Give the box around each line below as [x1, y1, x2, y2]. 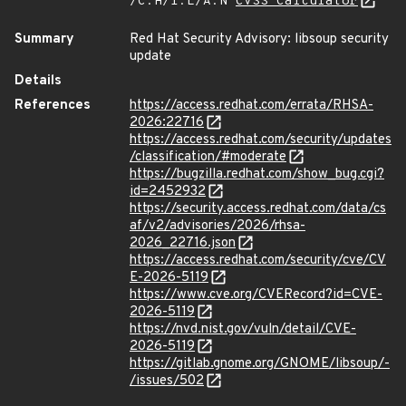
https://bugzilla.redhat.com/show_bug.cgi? [130, 166, 384, 183]
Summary [14, 31, 74, 48]
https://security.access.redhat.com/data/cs [130, 200, 386, 217]
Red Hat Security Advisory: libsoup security [130, 31, 389, 48]
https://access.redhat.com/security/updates [130, 131, 391, 149]
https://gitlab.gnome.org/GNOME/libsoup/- [130, 355, 390, 372]
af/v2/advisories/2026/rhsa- [130, 217, 305, 235]
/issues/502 [130, 372, 204, 390]
